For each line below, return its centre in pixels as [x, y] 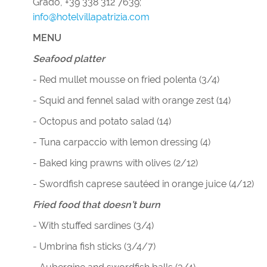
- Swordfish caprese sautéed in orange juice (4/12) [143, 184]
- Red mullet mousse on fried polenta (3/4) [126, 80]
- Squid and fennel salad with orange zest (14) [132, 100]
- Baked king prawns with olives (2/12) [115, 163]
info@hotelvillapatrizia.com [91, 17]
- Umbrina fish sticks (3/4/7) [94, 246]
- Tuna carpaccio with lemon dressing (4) [122, 142]
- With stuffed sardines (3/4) [93, 226]
